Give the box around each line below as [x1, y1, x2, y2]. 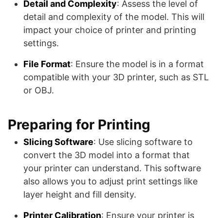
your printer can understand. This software [23, 163, 201, 173]
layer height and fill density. [23, 189, 136, 200]
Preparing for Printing [8, 116, 150, 133]
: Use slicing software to [93, 137, 193, 147]
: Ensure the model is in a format [71, 59, 204, 69]
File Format [23, 59, 71, 69]
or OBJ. [23, 85, 54, 95]
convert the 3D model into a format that [23, 150, 190, 160]
